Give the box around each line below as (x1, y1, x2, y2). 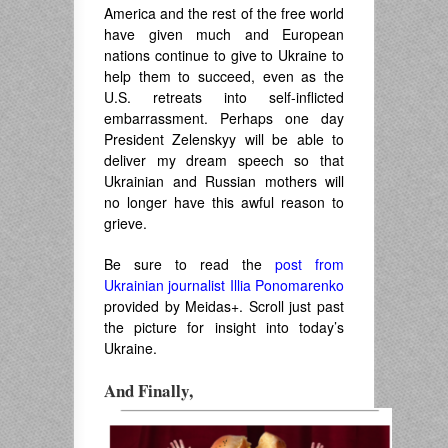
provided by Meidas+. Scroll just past (104, 296, 344, 317)
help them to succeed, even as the (104, 66, 344, 87)
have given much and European (104, 24, 344, 45)
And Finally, (104, 378, 193, 404)
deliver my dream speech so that (104, 150, 344, 171)
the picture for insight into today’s (104, 317, 344, 338)
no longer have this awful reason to (104, 192, 344, 213)
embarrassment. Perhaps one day (104, 108, 344, 129)
